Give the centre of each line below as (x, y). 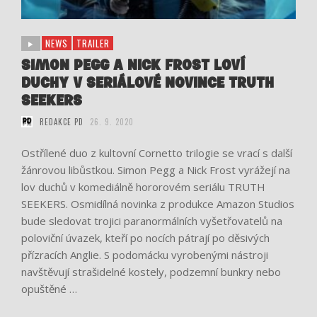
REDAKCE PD (61, 121)
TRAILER (93, 44)
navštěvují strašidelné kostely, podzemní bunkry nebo (151, 271)
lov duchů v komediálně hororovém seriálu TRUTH (143, 186)
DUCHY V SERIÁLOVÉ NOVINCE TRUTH (148, 83)
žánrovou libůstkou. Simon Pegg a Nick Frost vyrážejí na (156, 169)
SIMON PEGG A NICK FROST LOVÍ (133, 65)
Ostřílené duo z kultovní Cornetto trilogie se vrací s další (157, 152)
